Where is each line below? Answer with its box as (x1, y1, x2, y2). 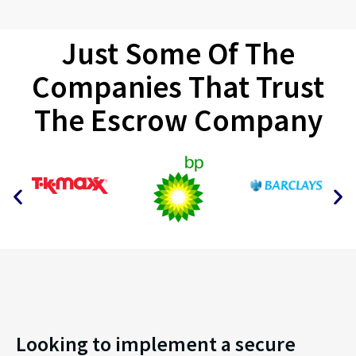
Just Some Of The (61, 34, 295, 73)
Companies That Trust (32, 68, 324, 106)
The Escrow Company (33, 101, 323, 140)
